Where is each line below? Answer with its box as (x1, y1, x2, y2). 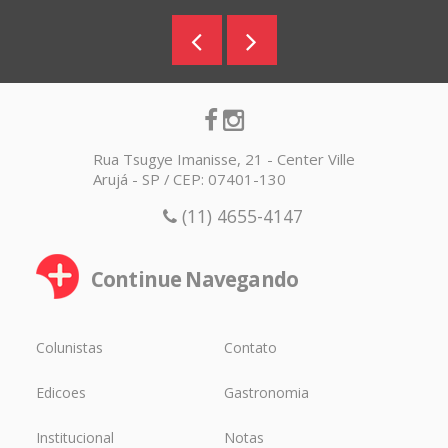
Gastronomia (223, 382, 309, 402)
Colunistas (35, 337, 103, 357)
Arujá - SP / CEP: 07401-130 (93, 169, 286, 189)
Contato (223, 337, 277, 357)
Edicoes (35, 382, 86, 402)
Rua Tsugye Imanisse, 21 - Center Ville (93, 149, 355, 169)
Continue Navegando (90, 265, 299, 294)
